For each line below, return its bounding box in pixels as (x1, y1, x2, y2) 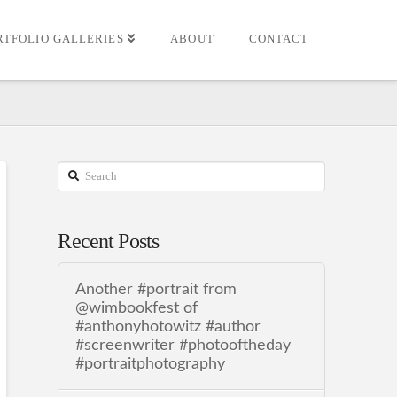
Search (57, 165, 96, 180)
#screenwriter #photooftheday (74, 337, 291, 353)
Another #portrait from (74, 281, 237, 297)
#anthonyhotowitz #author (74, 318, 261, 334)
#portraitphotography (74, 355, 225, 371)
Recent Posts (58, 230, 160, 253)
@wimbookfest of (74, 300, 198, 315)
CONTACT (248, 32, 309, 45)
